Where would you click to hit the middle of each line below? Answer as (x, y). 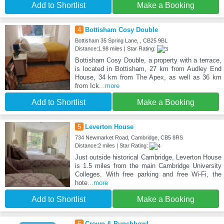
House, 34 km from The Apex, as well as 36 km (148, 77)
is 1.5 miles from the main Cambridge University (148, 166)
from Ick (87, 86)
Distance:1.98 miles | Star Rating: (116, 49)
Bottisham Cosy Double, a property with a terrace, (148, 60)
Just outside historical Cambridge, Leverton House (148, 157)
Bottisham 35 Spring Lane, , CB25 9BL (121, 41)
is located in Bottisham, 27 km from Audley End (148, 69)
